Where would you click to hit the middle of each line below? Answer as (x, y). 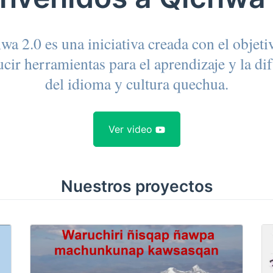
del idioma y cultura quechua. (136, 84)
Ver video (132, 129)
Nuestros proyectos (136, 186)
